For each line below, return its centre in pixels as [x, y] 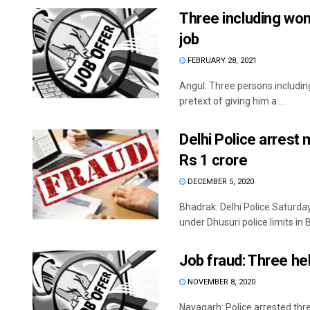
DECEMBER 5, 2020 [220, 181]
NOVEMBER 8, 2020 [220, 282]
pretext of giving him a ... [232, 101]
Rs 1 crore [213, 160]
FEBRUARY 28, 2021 [221, 60]
